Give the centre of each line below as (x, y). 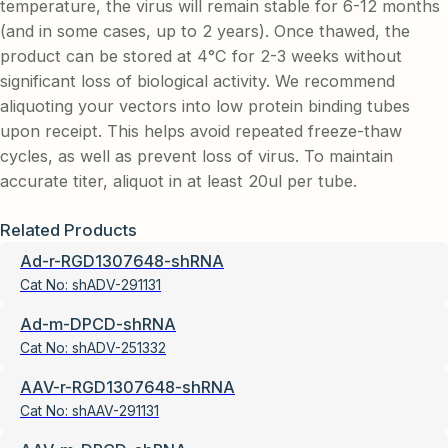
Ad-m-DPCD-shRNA (98, 323)
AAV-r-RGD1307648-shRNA (127, 386)
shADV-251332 (119, 347)
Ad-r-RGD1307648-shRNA (122, 260)
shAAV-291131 (115, 410)
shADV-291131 (116, 284)
